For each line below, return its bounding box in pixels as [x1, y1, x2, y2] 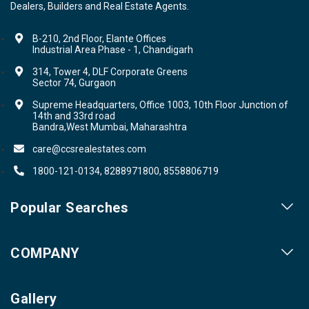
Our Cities [12, 258, 54, 270]
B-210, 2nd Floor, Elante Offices [32, 33, 166, 45]
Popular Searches [10, 199, 128, 217]
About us [12, 275, 51, 287]
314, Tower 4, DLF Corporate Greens [32, 66, 188, 78]
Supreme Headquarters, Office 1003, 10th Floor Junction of [32, 99, 288, 111]
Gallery [10, 290, 57, 308]
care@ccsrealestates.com [32, 143, 146, 155]
